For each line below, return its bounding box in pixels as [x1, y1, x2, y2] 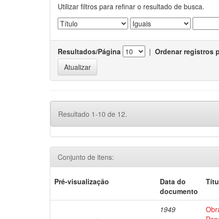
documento [160, 186, 198, 196]
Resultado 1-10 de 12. [58, 109, 127, 119]
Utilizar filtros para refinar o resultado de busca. [58, 1, 204, 11]
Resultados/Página [58, 46, 121, 56]
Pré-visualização [54, 176, 109, 186]
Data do [160, 176, 186, 186]
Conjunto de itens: [58, 152, 114, 162]
